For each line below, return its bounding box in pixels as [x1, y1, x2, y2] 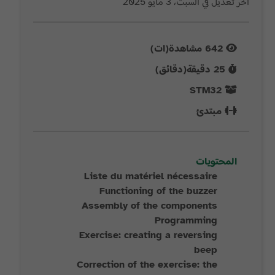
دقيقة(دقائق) [155, 63, 214, 76]
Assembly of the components [81, 199, 217, 212]
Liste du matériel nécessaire [83, 170, 217, 182]
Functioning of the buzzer [99, 185, 217, 197]
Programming [154, 214, 217, 227]
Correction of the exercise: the [76, 258, 217, 271]
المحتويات [195, 155, 237, 168]
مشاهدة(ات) [150, 42, 205, 55]
